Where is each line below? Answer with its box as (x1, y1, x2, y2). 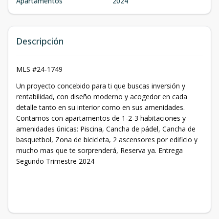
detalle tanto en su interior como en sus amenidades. (16, 103, 185, 112)
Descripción (16, 35, 64, 47)
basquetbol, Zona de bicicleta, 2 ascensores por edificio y (16, 135, 197, 145)
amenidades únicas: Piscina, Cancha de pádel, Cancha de (16, 124, 196, 134)
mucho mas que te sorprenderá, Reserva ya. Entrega (16, 146, 183, 155)
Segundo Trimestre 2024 (16, 156, 94, 166)
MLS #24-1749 (16, 65, 63, 74)
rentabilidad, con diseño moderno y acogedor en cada (16, 92, 187, 102)
